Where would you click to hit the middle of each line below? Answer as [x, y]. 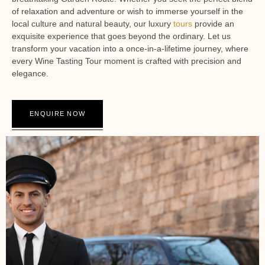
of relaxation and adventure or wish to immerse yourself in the [127, 11]
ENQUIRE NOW [58, 114]
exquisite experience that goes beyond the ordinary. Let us [121, 36]
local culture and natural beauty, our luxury [93, 23]
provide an [213, 23]
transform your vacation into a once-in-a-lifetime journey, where [130, 48]
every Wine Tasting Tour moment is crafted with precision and [127, 61]
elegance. [30, 73]
